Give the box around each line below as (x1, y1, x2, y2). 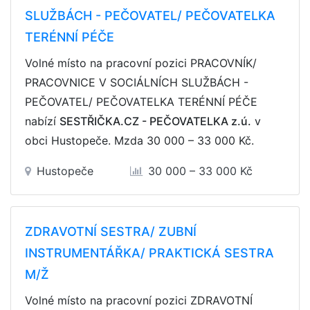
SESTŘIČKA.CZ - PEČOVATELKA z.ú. (60, 114, 251, 128)
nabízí (25, 114, 60, 128)
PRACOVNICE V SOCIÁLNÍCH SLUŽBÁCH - (25, 75, 248, 89)
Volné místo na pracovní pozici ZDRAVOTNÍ (25, 293, 253, 307)
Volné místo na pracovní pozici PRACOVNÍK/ (25, 56, 257, 70)
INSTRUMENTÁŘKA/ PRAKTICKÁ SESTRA (25, 246, 274, 260)
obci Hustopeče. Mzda (25, 134, 147, 147)
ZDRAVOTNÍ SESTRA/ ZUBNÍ (25, 224, 197, 239)
